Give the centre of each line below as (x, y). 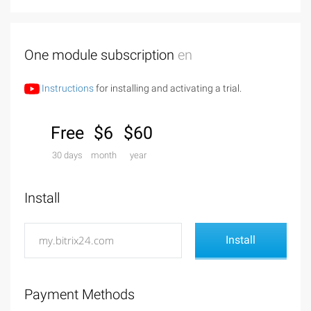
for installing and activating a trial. (168, 89)
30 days (67, 155)
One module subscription (101, 55)
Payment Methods (79, 295)
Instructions (67, 89)
